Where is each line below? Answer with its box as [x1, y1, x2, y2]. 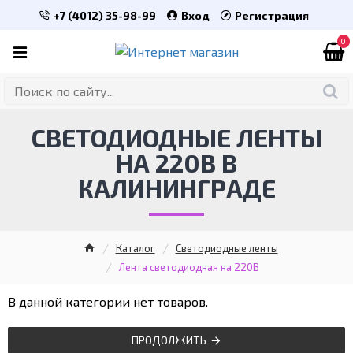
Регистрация [234, 8, 309, 22]
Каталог [115, 241, 155, 255]
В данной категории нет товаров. [8, 294, 208, 309]
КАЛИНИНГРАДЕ [77, 173, 276, 203]
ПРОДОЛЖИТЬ [132, 333, 206, 347]
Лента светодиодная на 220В [119, 260, 259, 273]
